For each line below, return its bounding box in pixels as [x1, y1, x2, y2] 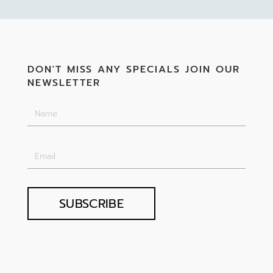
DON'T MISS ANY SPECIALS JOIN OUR [27, 62, 240, 77]
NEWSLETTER [27, 75, 101, 90]
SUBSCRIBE [58, 194, 124, 213]
